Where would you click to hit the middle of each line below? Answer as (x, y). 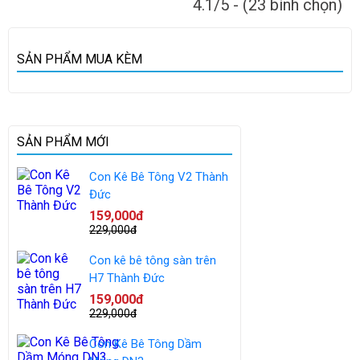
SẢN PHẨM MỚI (63, 142)
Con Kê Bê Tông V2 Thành (159, 177)
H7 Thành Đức (127, 278)
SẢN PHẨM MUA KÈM (80, 59)
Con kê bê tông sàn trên (153, 260)
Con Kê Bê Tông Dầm (145, 344)
